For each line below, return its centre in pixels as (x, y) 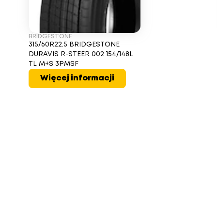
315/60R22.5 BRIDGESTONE (74, 45)
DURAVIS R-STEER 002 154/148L (81, 54)
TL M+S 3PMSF (53, 64)
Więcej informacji (77, 78)
